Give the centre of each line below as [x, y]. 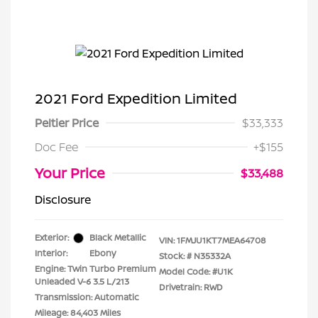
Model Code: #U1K [196, 272]
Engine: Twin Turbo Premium [95, 269]
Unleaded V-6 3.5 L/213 [82, 281]
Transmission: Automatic [87, 297]
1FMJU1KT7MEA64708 [221, 240]
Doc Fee [56, 147]
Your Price [70, 173]
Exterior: [52, 237]
